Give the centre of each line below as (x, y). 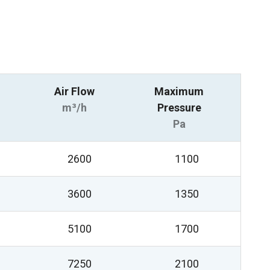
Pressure (179, 108)
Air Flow (74, 91)
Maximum (179, 91)
